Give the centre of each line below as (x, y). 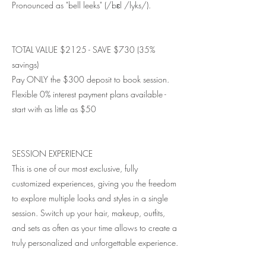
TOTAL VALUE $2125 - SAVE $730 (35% (83, 50)
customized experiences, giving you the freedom (94, 183)
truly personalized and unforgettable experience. (95, 243)
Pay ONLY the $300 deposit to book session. (91, 80)
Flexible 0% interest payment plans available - (89, 94)
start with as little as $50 (54, 109)
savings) (25, 65)
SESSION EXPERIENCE (52, 154)
